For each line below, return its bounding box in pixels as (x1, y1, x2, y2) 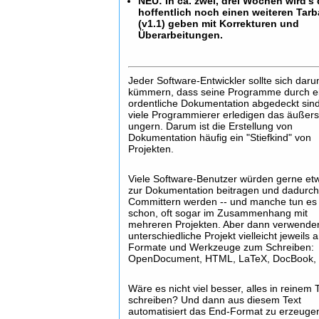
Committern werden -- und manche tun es (128, 196, 318, 207)
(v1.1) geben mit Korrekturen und (138, 18, 300, 29)
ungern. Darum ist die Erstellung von (128, 120, 293, 132)
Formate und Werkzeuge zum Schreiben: (128, 241, 315, 253)
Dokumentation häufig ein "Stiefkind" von (128, 132, 312, 143)
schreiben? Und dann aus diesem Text (128, 294, 302, 305)
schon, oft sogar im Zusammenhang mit (128, 207, 308, 219)
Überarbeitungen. (138, 29, 224, 41)
